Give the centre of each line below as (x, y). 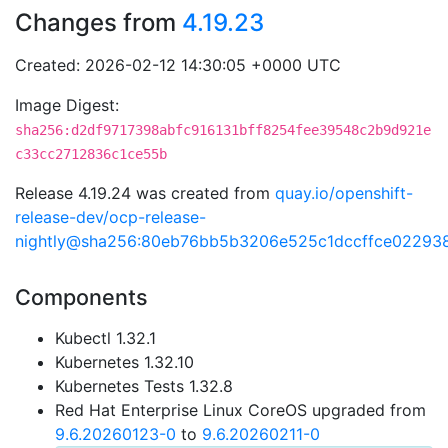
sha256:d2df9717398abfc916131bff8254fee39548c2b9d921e (223, 130)
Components (81, 297)
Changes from (98, 22)
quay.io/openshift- (344, 193)
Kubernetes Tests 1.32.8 (144, 386)
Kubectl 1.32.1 (105, 338)
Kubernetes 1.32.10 (124, 362)
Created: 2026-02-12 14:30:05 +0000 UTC (178, 65)
